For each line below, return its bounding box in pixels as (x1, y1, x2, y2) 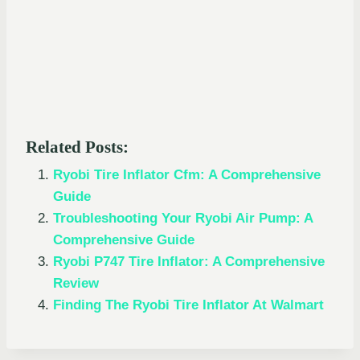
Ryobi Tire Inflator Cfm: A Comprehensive (53, 166, 321, 182)
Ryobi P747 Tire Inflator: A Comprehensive (53, 253, 325, 269)
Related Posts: (26, 137, 129, 157)
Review (53, 275, 99, 291)
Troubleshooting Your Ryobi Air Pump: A (53, 210, 313, 226)
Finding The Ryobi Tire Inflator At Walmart (53, 297, 324, 313)
